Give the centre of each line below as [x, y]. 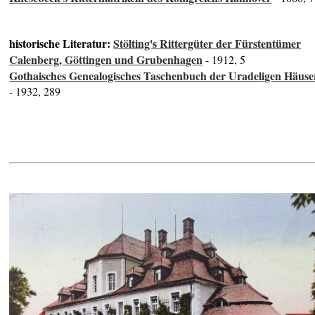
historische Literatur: [62, 44]
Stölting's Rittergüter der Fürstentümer [207, 44]
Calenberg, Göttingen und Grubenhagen [106, 60]
